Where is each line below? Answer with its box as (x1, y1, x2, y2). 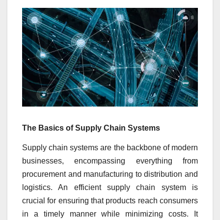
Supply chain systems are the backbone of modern (22, 143, 198, 152)
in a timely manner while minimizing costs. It (22, 210, 198, 219)
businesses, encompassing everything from (22, 157, 198, 165)
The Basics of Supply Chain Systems (22, 124, 160, 133)
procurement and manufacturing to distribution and (22, 170, 198, 179)
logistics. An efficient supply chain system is (22, 183, 198, 192)
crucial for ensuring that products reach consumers (22, 196, 198, 205)
